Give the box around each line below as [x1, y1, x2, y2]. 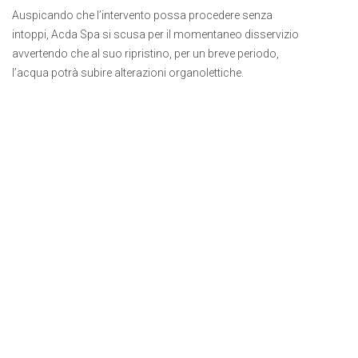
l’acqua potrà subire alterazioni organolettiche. [12, 66, 244, 79]
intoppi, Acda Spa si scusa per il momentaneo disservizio [12, 28, 299, 41]
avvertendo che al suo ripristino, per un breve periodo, [12, 47, 279, 60]
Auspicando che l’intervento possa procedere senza [12, 9, 272, 22]
